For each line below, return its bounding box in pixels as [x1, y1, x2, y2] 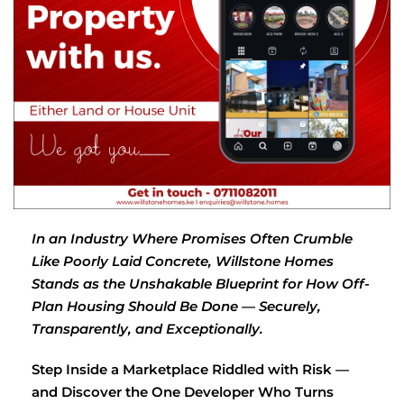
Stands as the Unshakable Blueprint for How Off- [32, 275, 370, 292]
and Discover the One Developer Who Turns [32, 383, 334, 400]
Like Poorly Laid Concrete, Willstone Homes [32, 252, 334, 270]
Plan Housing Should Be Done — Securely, [32, 298, 321, 315]
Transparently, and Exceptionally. [32, 320, 263, 337]
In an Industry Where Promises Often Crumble [32, 230, 353, 247]
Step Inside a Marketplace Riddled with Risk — [32, 361, 349, 378]
